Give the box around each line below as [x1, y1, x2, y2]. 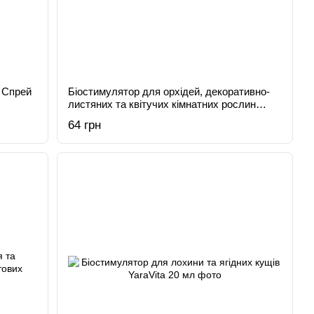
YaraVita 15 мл [68, 111, 137, 123]
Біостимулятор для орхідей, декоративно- [68, 86, 271, 97]
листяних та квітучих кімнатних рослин [68, 98, 257, 110]
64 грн [68, 118, 102, 132]
